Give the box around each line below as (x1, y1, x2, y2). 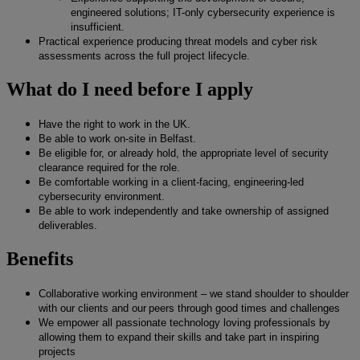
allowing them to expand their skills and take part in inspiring (39, 330, 319, 343)
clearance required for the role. (39, 161, 180, 174)
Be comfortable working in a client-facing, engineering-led (39, 175, 304, 188)
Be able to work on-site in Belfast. (39, 132, 196, 145)
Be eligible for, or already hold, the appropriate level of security (39, 146, 329, 159)
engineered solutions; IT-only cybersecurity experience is (71, 6, 335, 18)
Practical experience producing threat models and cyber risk (39, 35, 317, 47)
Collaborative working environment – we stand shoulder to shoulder (39, 287, 349, 300)
